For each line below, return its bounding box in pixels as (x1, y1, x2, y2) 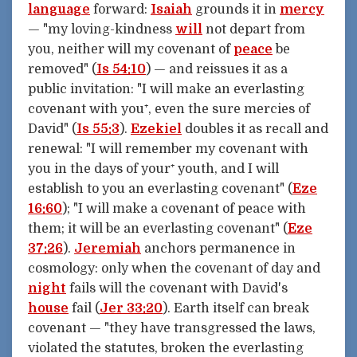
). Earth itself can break (163, 300, 309, 316)
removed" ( (28, 61, 96, 76)
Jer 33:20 (100, 300, 163, 316)
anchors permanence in (141, 241, 296, 256)
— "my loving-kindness (28, 22, 175, 37)
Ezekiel (131, 121, 182, 136)
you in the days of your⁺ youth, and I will (28, 161, 279, 176)
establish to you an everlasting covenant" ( (28, 181, 292, 196)
